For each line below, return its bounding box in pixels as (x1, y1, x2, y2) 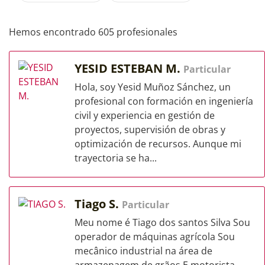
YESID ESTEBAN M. (75, 60, 183, 76)
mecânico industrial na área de (75, 244, 212, 257)
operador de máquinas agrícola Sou (75, 230, 235, 243)
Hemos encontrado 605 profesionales (9, 25, 177, 38)
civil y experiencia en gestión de (75, 109, 215, 122)
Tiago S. (75, 196, 122, 212)
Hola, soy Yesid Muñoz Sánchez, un (75, 80, 231, 93)
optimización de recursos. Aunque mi (75, 137, 241, 150)
